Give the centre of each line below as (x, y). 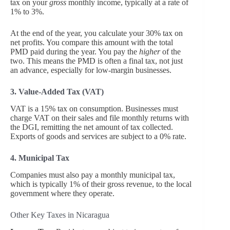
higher (150, 52)
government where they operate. (62, 193)
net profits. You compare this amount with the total (92, 43)
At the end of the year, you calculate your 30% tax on (97, 33)
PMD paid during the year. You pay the (75, 52)
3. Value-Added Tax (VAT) (57, 92)
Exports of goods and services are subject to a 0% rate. (99, 137)
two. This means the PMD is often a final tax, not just (97, 61)
